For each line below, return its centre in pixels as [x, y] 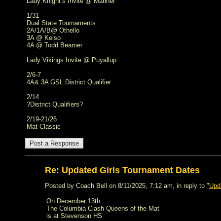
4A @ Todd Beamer [55, 45]
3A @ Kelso [44, 38]
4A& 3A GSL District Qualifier [69, 82]
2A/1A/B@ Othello [53, 30]
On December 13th [73, 201]
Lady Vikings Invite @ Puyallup [72, 60]
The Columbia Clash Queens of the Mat [103, 208]
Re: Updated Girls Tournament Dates [122, 170]
